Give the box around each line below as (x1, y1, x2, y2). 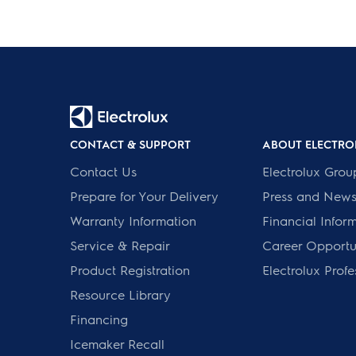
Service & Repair (70, 237, 170, 254)
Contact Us (70, 163, 137, 180)
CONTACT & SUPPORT (70, 137, 191, 152)
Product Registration (70, 261, 190, 279)
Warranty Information (70, 212, 196, 230)
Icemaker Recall (70, 335, 164, 353)
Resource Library (70, 286, 171, 304)
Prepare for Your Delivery (70, 188, 219, 205)
